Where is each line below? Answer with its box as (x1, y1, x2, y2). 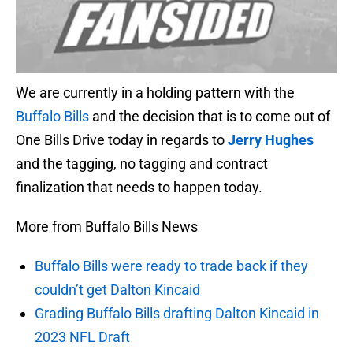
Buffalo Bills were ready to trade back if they (35, 258, 308, 275)
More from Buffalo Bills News (16, 218, 198, 236)
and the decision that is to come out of (89, 108, 330, 125)
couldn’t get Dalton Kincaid (35, 281, 200, 299)
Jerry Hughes (228, 132, 314, 149)
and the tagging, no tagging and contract (16, 155, 268, 173)
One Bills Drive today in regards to (16, 132, 228, 149)
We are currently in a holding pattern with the (16, 84, 295, 102)
